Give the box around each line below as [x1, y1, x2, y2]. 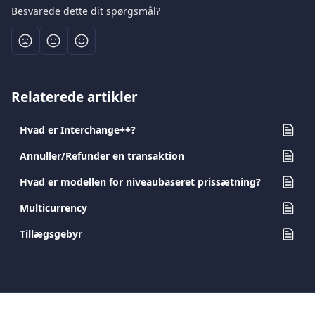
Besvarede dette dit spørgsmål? [11, 4, 160, 18]
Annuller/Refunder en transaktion [20, 149, 184, 162]
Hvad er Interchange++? [20, 123, 136, 136]
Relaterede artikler [11, 88, 138, 106]
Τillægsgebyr [20, 227, 82, 240]
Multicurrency [20, 201, 87, 214]
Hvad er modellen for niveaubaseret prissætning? [20, 175, 261, 188]
